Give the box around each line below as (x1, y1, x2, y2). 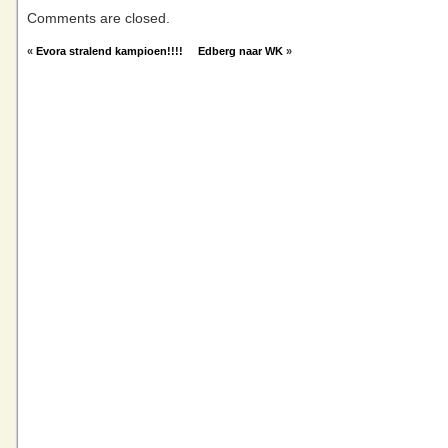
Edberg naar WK (198, 45, 283, 57)
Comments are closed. (27, 11, 170, 26)
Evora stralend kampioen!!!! (36, 45, 183, 57)
